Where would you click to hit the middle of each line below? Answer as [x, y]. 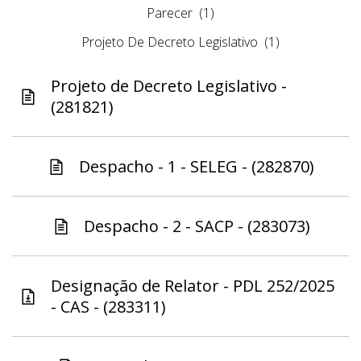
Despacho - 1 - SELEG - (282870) [197, 167]
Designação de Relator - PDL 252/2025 [193, 286]
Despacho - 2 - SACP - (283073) [197, 226]
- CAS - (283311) [108, 307]
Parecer [170, 13]
